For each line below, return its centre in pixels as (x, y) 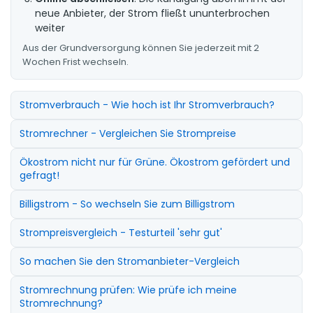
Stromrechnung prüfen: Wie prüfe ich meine (128, 290)
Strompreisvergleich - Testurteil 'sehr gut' (121, 232)
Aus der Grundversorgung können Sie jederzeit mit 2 (141, 48)
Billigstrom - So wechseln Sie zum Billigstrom (127, 204)
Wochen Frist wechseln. (75, 61)
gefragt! (39, 175)
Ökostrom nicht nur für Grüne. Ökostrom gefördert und (155, 162)
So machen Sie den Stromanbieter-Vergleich (130, 261)
